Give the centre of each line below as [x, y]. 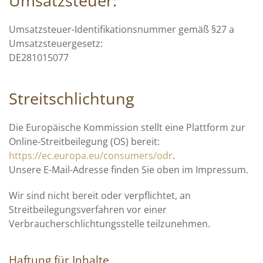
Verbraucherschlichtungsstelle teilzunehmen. [109, 224]
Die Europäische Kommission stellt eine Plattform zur [127, 127]
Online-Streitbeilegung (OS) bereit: [84, 141]
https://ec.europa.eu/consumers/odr [91, 156]
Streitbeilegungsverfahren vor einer [88, 210]
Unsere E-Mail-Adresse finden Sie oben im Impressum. [129, 170]
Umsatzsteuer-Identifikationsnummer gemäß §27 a [122, 29]
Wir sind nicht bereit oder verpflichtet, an [100, 195]
